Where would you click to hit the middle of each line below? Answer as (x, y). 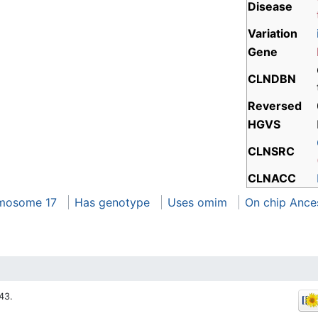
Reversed (275, 106)
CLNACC (272, 179)
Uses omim (197, 203)
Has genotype (112, 203)
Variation (273, 34)
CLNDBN (272, 79)
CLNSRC (271, 152)
